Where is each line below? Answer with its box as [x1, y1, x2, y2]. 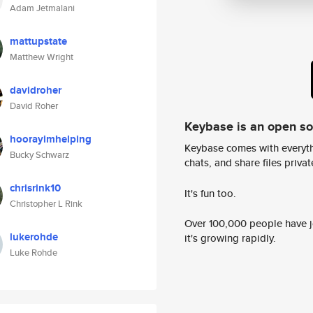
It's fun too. [184, 185, 236, 201]
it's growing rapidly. [184, 231, 276, 246]
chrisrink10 [10, 180, 61, 196]
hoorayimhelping [10, 131, 92, 147]
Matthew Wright [10, 50, 73, 64]
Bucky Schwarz [10, 148, 69, 161]
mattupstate [10, 34, 67, 49]
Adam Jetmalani [10, 1, 75, 15]
